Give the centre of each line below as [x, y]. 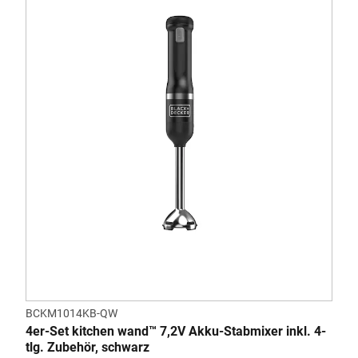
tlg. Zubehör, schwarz [88, 347]
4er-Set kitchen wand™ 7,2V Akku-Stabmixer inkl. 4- [176, 331]
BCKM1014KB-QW [72, 313]
